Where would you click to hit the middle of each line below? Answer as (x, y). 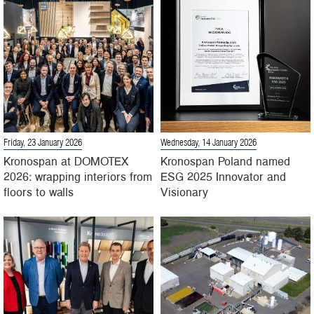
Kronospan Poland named (225, 161)
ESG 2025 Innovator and (223, 176)
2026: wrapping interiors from (78, 176)
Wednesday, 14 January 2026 (209, 143)
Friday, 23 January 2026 (43, 143)
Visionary (184, 192)
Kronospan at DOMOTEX (66, 161)
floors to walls (39, 192)
